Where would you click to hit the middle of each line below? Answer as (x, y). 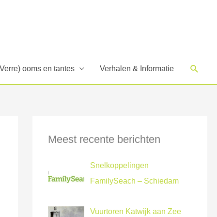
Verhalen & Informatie (137, 68)
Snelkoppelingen (119, 165)
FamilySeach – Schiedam (134, 181)
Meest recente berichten (104, 139)
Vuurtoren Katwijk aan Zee (135, 212)
